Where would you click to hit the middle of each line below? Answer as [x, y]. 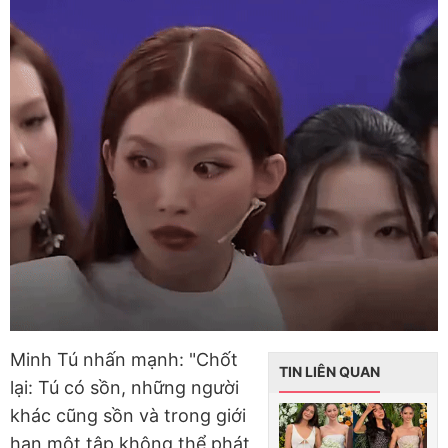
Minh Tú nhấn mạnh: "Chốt [124, 359]
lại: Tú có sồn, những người [124, 387]
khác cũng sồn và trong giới [128, 415]
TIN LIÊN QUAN [329, 371]
